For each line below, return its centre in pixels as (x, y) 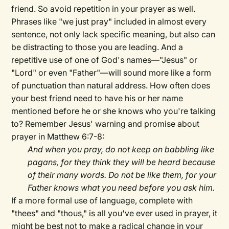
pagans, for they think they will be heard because (122, 162)
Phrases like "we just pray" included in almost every (109, 22)
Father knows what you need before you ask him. (121, 188)
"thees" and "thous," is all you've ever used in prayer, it (114, 213)
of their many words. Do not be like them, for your (122, 175)
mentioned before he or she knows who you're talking (114, 111)
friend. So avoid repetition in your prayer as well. (104, 9)
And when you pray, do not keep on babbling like (121, 150)
